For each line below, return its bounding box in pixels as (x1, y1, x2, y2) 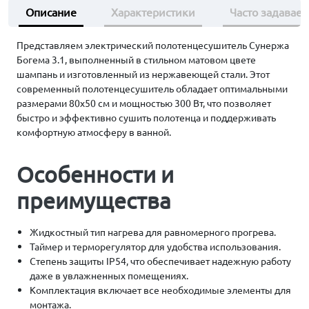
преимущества (17, 187, 171, 214)
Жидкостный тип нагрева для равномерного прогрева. (30, 226, 277, 238)
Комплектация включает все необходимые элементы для (30, 283, 292, 296)
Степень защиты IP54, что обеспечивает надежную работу (30, 255, 292, 267)
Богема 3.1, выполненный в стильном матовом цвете (17, 53, 256, 66)
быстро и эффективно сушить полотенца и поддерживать (17, 111, 276, 123)
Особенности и (17, 161, 174, 188)
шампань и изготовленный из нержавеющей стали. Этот (17, 68, 270, 80)
